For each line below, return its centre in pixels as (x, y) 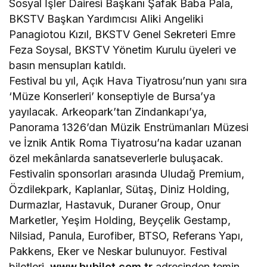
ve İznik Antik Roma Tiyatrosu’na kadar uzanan (125, 143)
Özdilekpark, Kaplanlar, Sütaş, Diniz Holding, (119, 190)
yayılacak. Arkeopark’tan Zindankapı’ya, (108, 112)
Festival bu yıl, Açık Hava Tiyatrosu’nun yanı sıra (128, 81)
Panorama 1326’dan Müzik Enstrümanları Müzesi (129, 128)
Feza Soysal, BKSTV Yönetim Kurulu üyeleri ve (123, 50)
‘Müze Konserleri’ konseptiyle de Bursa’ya (112, 97)
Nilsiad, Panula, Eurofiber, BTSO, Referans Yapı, (126, 236)
